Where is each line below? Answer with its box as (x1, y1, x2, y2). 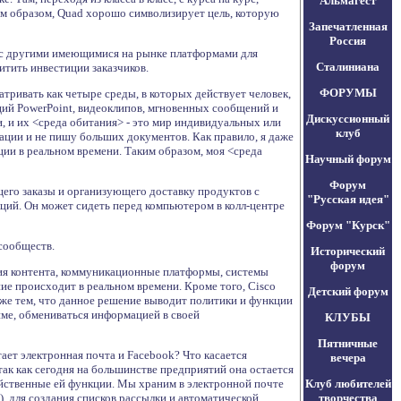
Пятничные (318, 337, 378, 350)
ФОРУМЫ (319, 86, 377, 99)
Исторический (311, 244, 385, 258)
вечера (329, 351, 366, 364)
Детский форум (307, 285, 388, 298)
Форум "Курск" (305, 218, 390, 232)
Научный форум (304, 152, 391, 166)
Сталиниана (316, 60, 380, 73)
